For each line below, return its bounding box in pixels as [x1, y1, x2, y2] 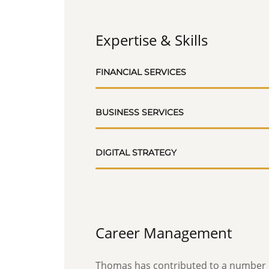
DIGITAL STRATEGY [95, 147, 177, 158]
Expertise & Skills [95, 30, 208, 50]
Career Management [95, 223, 232, 243]
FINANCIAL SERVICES [95, 67, 186, 77]
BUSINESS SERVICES [95, 107, 184, 118]
